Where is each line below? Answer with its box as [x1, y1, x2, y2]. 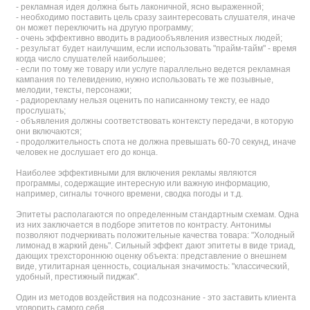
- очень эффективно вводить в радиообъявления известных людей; [16, 33, 282, 43]
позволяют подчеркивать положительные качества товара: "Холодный [16, 230, 295, 240]
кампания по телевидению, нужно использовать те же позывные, [16, 75, 273, 84]
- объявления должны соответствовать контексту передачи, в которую [16, 116, 293, 126]
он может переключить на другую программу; [16, 23, 193, 33]
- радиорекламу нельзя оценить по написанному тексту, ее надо [16, 95, 270, 105]
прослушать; [16, 106, 66, 116]
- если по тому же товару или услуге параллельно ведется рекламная [16, 64, 291, 74]
